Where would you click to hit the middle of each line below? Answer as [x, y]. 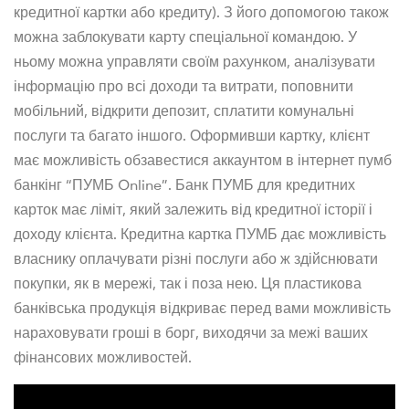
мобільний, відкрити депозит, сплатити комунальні [184, 110]
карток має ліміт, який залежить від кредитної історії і [193, 209]
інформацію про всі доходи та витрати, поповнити [184, 85]
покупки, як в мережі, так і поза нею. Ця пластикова [188, 283]
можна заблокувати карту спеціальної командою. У [185, 36]
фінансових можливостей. [103, 357]
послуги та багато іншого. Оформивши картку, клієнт [192, 135]
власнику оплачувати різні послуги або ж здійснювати [196, 258]
